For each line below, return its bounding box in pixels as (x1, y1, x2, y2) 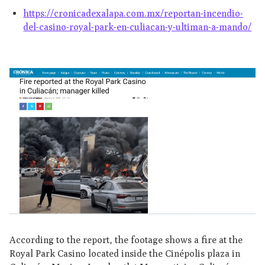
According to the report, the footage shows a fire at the (9, 234, 243, 245)
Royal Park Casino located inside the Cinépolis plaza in (9, 247, 240, 259)
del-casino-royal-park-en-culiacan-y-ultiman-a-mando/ (23, 21, 252, 33)
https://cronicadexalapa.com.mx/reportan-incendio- (23, 7, 244, 19)
